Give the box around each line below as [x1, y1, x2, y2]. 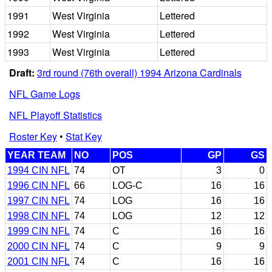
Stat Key [66, 129, 102, 143]
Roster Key [9, 129, 57, 143]
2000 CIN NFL [7, 240, 70, 251]
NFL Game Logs [9, 86, 80, 101]
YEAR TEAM [7, 149, 66, 160]
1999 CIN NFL [7, 225, 70, 236]
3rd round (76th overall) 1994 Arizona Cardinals [37, 65, 242, 80]
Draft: [9, 65, 35, 80]
